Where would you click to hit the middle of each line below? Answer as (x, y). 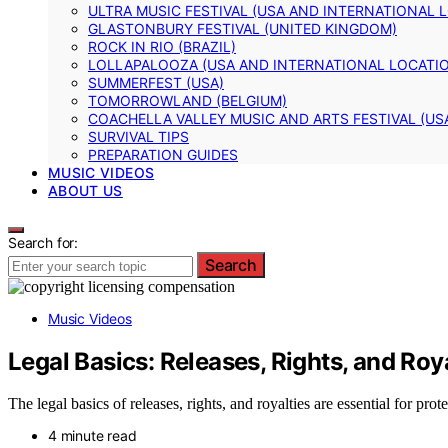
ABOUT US (85, 190)
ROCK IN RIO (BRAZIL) (162, 46)
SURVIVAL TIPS (138, 136)
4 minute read (92, 436)
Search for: (43, 242)
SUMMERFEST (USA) (156, 82)
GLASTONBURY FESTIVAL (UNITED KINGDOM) (242, 28)
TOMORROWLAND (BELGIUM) (187, 100)
